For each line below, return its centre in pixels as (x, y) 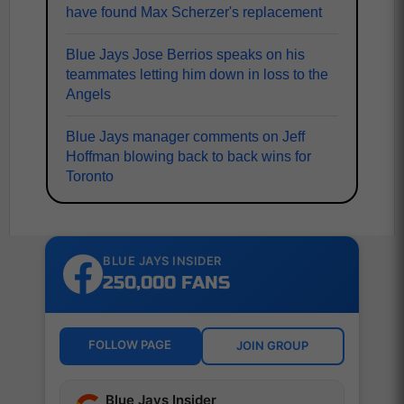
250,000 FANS (166, 282)
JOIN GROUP (273, 346)
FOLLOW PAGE (130, 344)
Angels (88, 94)
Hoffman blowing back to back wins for (188, 156)
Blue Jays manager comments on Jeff (185, 136)
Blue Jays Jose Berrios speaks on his (185, 54)
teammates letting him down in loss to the (197, 74)
